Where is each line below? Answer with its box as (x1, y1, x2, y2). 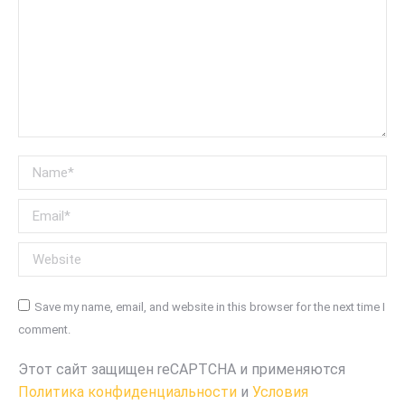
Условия (252, 383, 308, 401)
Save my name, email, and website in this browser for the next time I (34, 300, 385, 315)
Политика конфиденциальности (18, 383, 237, 401)
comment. (18, 323, 71, 337)
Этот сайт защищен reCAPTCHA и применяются (18, 361, 345, 379)
